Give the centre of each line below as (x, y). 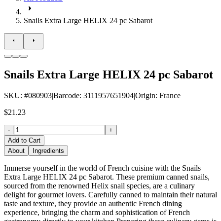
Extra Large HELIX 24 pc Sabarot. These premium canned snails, (107, 177)
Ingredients (48, 150)
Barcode (66, 95)
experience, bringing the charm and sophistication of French (97, 212)
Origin (145, 95)
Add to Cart (24, 140)
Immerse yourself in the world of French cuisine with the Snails (102, 168)
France (170, 95)
